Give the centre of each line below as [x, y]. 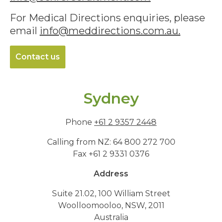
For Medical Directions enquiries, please [108, 18]
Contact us [38, 57]
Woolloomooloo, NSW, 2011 [111, 205]
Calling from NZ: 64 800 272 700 [111, 142]
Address [111, 174]
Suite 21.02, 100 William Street [111, 194]
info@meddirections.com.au [109, 31]
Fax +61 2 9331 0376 [111, 154]
